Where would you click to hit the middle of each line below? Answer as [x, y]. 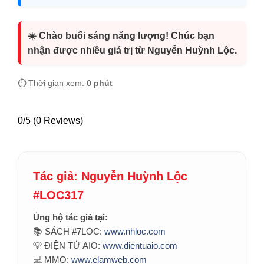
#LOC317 [58, 195]
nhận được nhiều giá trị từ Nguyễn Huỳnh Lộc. [132, 51]
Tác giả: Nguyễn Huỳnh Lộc [110, 176]
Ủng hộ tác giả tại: [70, 217]
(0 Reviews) [58, 121]
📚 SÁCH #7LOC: [69, 232]
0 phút [100, 83]
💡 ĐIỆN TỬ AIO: [68, 246]
